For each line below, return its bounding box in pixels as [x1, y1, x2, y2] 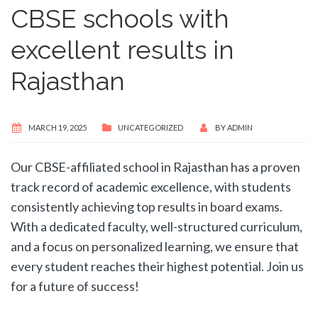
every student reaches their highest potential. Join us [11, 258, 304, 275]
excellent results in [11, 34, 234, 65]
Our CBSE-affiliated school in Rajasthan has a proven [11, 159, 300, 175]
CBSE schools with [11, 3, 229, 33]
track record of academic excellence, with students [11, 179, 291, 195]
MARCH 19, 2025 [28, 122, 87, 132]
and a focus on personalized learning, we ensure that [11, 238, 299, 255]
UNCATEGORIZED [118, 122, 183, 132]
